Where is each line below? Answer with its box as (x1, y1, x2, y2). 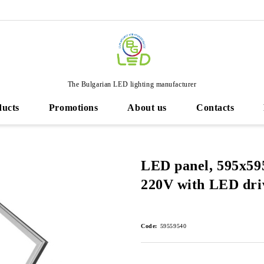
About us (127, 103, 167, 113)
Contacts (196, 103, 235, 113)
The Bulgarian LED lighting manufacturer (67, 80, 197, 88)
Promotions (48, 103, 98, 113)
